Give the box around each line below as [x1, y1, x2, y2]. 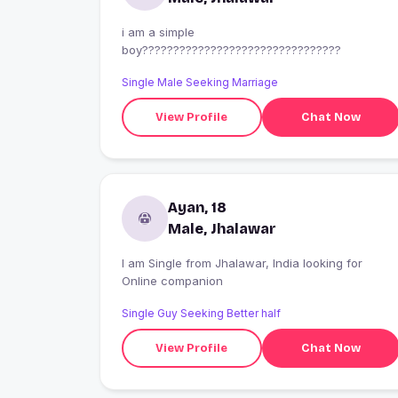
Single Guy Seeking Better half [122, 306, 281, 321]
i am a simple [122, 25, 195, 40]
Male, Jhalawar [168, 220, 276, 238]
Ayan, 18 [168, 199, 227, 217]
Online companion [122, 274, 223, 289]
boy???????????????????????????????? [122, 43, 341, 58]
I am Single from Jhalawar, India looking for [122, 256, 186, 271]
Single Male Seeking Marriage [122, 76, 278, 90]
